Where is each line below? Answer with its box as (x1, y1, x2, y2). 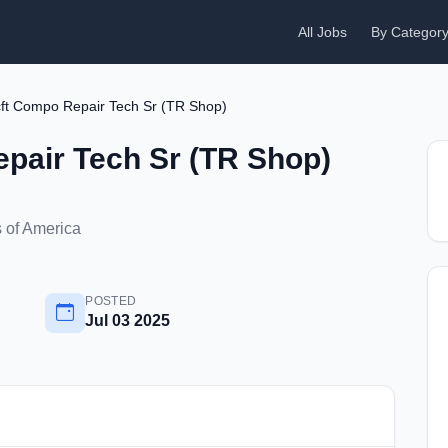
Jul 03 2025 (85, 312, 171, 329)
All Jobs (298, 24, 347, 40)
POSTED (85, 294, 137, 308)
